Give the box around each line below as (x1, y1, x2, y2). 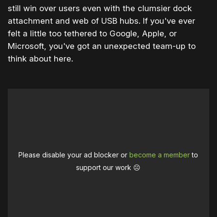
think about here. (8, 53, 73, 63)
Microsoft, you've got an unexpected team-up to (8, 41, 196, 51)
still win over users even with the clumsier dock (8, 3, 192, 13)
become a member (129, 150, 190, 159)
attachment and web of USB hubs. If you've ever (8, 15, 195, 26)
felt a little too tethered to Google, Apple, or (8, 28, 177, 38)
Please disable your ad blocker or (18, 150, 130, 159)
